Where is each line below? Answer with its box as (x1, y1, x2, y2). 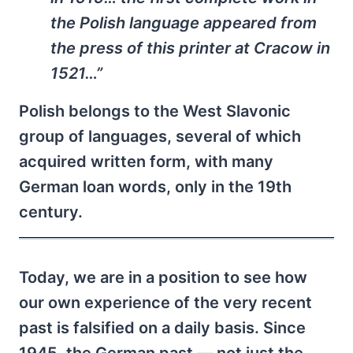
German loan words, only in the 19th (19, 177, 292, 197)
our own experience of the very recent (19, 293, 312, 313)
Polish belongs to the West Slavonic (19, 102, 291, 121)
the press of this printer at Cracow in (50, 39, 330, 58)
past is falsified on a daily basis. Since (19, 318, 306, 338)
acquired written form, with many (19, 152, 273, 172)
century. (19, 203, 83, 222)
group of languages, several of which (19, 127, 301, 147)
